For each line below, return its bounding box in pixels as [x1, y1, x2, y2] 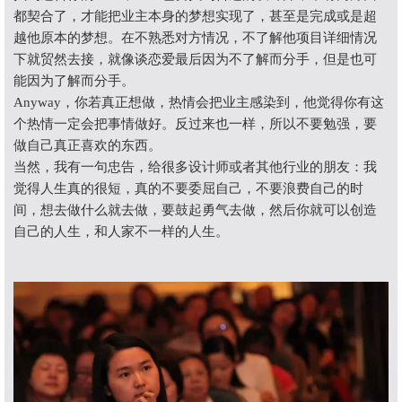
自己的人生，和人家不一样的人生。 [13, 223, 229, 239]
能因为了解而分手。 [13, 73, 135, 88]
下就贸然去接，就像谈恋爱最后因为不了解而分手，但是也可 [13, 51, 377, 66]
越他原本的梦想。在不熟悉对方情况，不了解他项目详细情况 [13, 30, 377, 45]
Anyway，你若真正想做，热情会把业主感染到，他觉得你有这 [13, 94, 384, 109]
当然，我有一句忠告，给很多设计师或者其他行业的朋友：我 [13, 159, 377, 174]
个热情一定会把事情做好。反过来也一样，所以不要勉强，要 [13, 116, 377, 131]
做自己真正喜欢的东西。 [13, 137, 162, 153]
